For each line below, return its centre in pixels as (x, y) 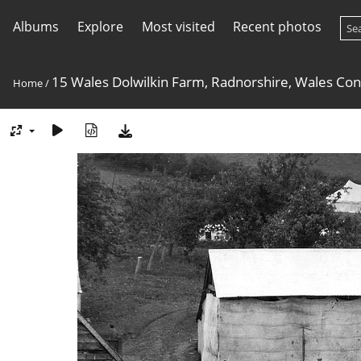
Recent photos (278, 27)
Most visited (178, 27)
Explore (100, 27)
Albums (36, 27)
